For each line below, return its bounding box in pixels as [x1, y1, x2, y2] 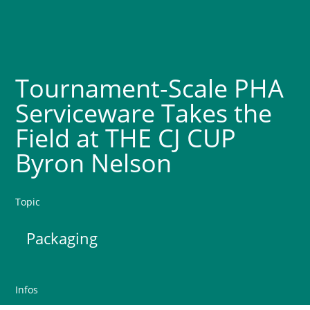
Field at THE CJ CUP [15, 121, 237, 155]
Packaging [26, 228, 98, 248]
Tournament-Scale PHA [15, 71, 284, 105]
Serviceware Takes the [15, 96, 273, 130]
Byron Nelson [15, 146, 172, 180]
